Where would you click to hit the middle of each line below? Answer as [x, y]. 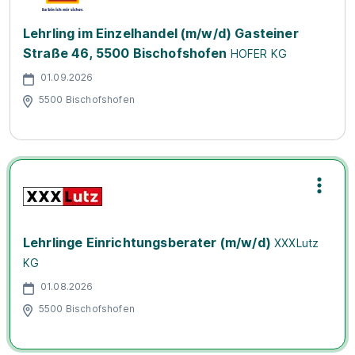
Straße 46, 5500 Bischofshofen [125, 53]
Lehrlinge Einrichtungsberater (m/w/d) [147, 242]
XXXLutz [297, 242]
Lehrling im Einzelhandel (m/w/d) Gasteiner [161, 33]
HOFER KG [259, 53]
